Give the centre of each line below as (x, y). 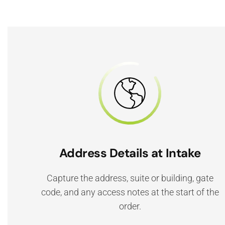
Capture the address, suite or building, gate (130, 178)
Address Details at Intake (130, 153)
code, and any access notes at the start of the (130, 192)
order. (130, 206)
